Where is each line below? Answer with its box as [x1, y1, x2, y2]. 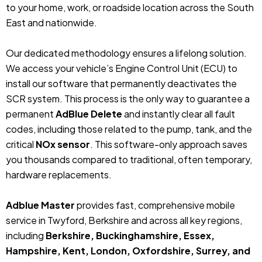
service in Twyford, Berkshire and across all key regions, [6, 213, 242, 226]
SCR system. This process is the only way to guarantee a [6, 92, 250, 105]
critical [6, 137, 36, 150]
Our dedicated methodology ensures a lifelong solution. [6, 46, 247, 59]
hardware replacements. [6, 168, 112, 181]
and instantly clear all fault [122, 107, 235, 120]
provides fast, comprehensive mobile [75, 198, 235, 211]
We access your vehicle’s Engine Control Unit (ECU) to [6, 61, 237, 74]
